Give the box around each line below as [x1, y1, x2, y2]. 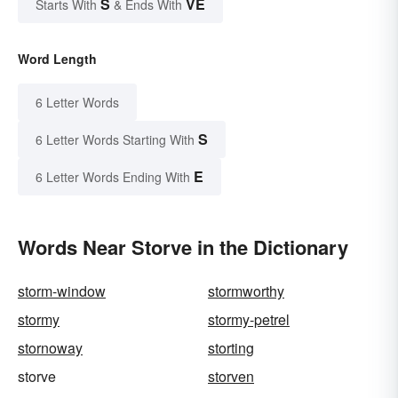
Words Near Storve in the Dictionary [18, 233, 348, 262]
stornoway [18, 338, 83, 359]
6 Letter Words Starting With [36, 131, 195, 149]
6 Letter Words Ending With [36, 168, 190, 187]
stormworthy [208, 281, 284, 302]
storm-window [18, 281, 106, 302]
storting [208, 338, 254, 359]
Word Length [18, 50, 97, 68]
